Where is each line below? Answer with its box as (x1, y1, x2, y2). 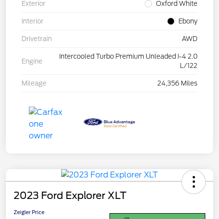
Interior (22, 18, 44, 25)
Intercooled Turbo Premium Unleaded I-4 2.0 (59, 53, 197, 61)
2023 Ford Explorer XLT (14, 190, 127, 202)
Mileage (22, 80, 46, 88)
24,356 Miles (157, 80, 197, 88)
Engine (22, 57, 43, 65)
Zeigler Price (14, 209, 44, 216)
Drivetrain (22, 35, 52, 43)
